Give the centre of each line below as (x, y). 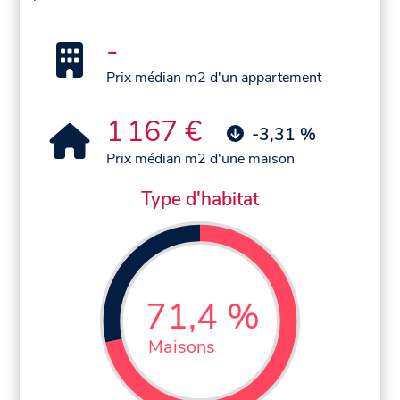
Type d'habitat (200, 200)
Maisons (182, 346)
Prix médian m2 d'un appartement (214, 78)
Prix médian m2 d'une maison (201, 159)
